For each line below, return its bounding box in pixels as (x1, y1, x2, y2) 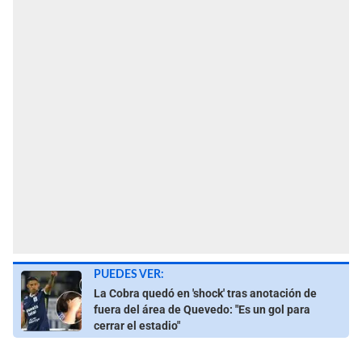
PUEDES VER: (94, 268, 164, 280)
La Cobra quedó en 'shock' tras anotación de (94, 286, 317, 300)
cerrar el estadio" (94, 318, 180, 332)
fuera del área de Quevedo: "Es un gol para (94, 302, 310, 316)
